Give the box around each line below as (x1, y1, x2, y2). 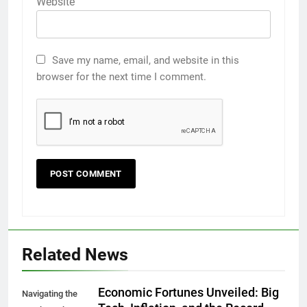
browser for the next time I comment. (36, 70, 206, 83)
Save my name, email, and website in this (52, 53, 239, 66)
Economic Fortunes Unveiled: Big (98, 285, 279, 299)
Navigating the (22, 288, 77, 299)
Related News (22, 244, 128, 265)
